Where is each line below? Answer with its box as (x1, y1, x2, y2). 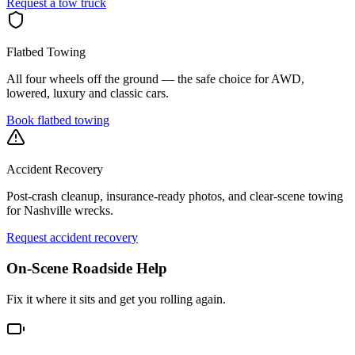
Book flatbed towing (6, 113, 109, 128)
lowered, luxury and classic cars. (6, 86, 169, 101)
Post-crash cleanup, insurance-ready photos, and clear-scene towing (6, 189, 343, 204)
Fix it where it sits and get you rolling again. (6, 292, 226, 306)
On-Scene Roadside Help (6, 259, 167, 277)
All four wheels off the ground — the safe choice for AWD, (6, 72, 304, 86)
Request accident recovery (6, 231, 138, 245)
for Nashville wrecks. (6, 204, 113, 218)
